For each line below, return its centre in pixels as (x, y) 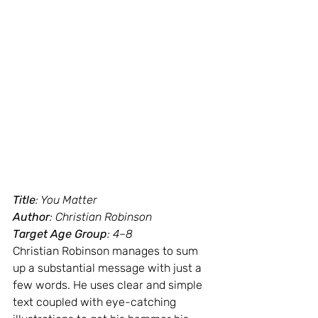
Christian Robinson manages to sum (107, 251)
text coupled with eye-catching (96, 302)
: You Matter (66, 199)
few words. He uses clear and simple (109, 285)
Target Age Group (60, 234)
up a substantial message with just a (109, 268)
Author (31, 216)
